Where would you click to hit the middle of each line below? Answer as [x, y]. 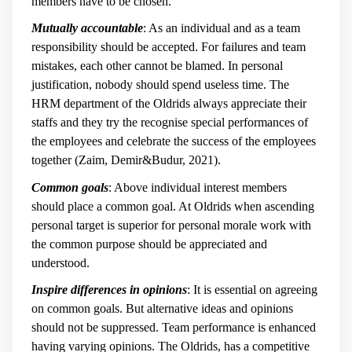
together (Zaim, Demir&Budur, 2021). [126, 160]
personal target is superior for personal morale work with [171, 225]
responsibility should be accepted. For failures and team [169, 47]
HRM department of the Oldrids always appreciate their [169, 104]
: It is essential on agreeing [252, 290]
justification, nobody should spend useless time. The [160, 85]
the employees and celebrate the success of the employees [174, 141]
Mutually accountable [87, 28]
